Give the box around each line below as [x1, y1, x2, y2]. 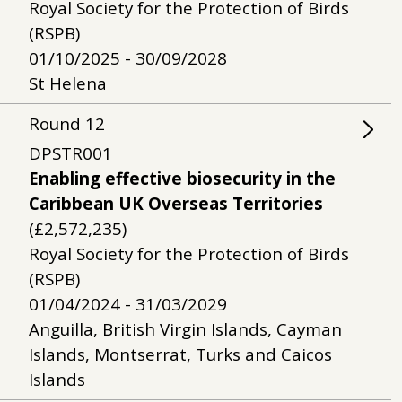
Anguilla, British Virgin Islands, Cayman [29, 318, 342, 341]
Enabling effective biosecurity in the [29, 167, 336, 190]
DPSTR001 [29, 142, 112, 165]
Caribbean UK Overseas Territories [29, 192, 323, 215]
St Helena [29, 72, 107, 95]
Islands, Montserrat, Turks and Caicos [29, 343, 332, 366]
